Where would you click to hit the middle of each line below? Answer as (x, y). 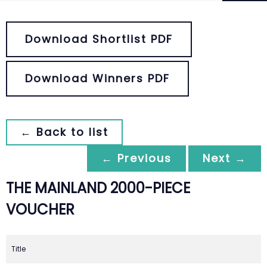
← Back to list (64, 132)
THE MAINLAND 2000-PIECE (98, 188)
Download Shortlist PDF (99, 39)
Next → (225, 158)
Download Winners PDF (97, 78)
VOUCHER (40, 209)
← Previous (136, 158)
